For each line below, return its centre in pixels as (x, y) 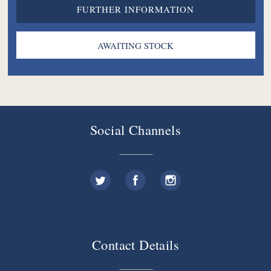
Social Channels (135, 130)
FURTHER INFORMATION (135, 9)
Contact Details (135, 245)
